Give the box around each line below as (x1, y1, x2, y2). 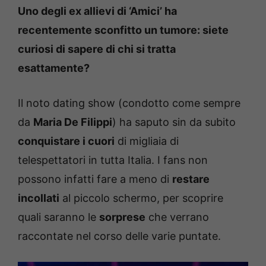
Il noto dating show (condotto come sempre (18, 97, 240, 109)
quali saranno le (18, 211, 99, 223)
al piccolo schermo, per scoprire (59, 192, 223, 204)
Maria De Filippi (33, 116, 112, 128)
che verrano (145, 211, 209, 223)
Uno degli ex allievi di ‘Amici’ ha (18, 5, 177, 17)
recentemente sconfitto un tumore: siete (18, 24, 229, 36)
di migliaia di (115, 135, 179, 147)
